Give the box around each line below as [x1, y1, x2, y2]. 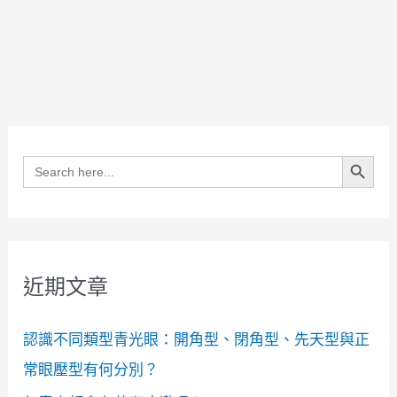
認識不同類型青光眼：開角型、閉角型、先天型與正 [23, 330, 370, 348]
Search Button [340, 146, 387, 165]
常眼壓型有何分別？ [23, 360, 160, 378]
